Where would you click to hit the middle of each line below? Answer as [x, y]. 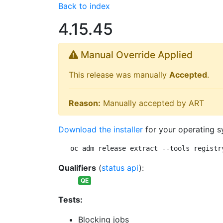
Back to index [84, 6]
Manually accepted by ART [152, 103]
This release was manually [119, 75]
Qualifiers [77, 168]
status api [120, 168]
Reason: [85, 103]
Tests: [70, 200]
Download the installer [101, 129]
